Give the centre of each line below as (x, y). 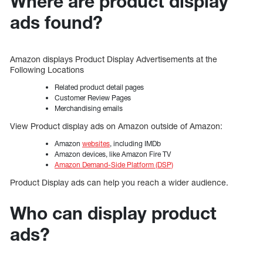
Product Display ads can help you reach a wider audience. (119, 182)
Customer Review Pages (93, 97)
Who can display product (113, 213)
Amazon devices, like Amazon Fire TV (113, 154)
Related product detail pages (99, 87)
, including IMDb (135, 143)
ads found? (56, 22)
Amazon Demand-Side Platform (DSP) (114, 164)
